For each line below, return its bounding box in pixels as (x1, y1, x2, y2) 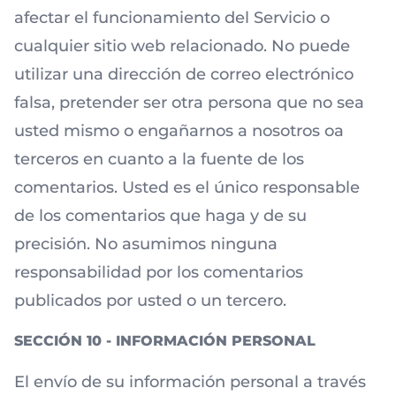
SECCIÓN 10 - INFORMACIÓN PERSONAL (14, 332, 316, 349)
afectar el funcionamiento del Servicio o (14, 8, 330, 27)
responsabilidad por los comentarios (14, 263, 303, 282)
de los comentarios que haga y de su (14, 206, 307, 225)
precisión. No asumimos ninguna (14, 234, 278, 254)
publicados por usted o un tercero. (14, 291, 286, 310)
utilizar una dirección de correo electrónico (14, 65, 354, 84)
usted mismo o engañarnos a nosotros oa (14, 121, 344, 141)
